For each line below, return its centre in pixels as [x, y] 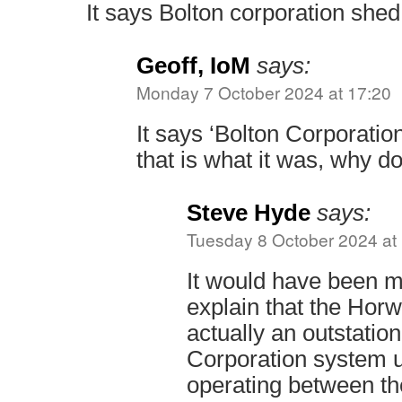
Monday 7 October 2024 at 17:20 [264, 92]
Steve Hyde [249, 213]
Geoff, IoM [193, 66]
